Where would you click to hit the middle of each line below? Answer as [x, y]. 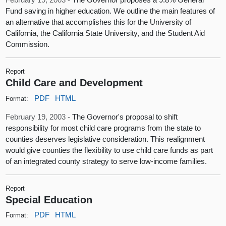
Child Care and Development [74, 83]
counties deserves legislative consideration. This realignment [105, 139]
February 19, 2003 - [39, 117]
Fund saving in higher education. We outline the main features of [110, 11]
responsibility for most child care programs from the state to [103, 128]
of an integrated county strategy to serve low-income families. [106, 161]
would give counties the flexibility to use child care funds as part [109, 150]
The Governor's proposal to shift [125, 117]
